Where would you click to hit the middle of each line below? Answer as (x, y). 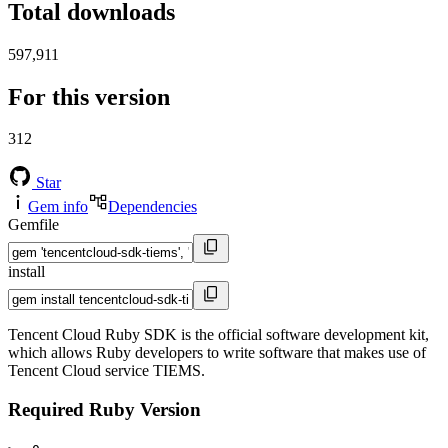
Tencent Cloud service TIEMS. (106, 371)
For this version (89, 96)
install (26, 272)
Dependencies (152, 207)
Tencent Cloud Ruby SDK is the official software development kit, (218, 335)
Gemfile (33, 225)
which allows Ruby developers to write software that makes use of (217, 353)
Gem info (58, 207)
